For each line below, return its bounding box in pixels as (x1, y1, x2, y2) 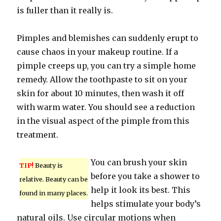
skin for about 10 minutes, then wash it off (17, 88, 184, 98)
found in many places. (19, 189, 88, 197)
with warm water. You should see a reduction (17, 102, 195, 112)
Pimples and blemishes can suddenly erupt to (17, 33, 199, 43)
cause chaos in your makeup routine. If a (17, 47, 179, 57)
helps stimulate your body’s (91, 199, 201, 209)
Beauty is (34, 161, 63, 169)
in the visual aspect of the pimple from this (17, 116, 190, 126)
